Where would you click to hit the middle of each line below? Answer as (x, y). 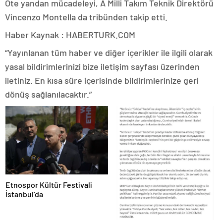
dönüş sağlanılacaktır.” (48, 94)
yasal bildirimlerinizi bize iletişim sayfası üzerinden (102, 66)
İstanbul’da (24, 194)
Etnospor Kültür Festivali (49, 184)
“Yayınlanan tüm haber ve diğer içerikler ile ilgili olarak (109, 52)
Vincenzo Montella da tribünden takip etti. (86, 17)
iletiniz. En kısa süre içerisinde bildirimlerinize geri (102, 80)
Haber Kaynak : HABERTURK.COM (70, 34)
